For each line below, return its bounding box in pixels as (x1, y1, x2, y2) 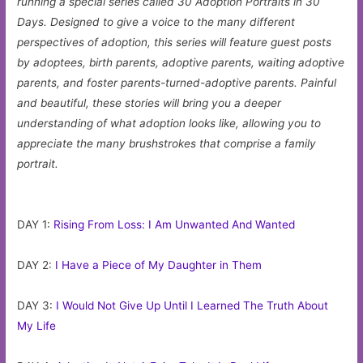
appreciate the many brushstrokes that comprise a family (17, 136, 317, 150)
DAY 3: (17, 298, 57, 312)
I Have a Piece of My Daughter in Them (55, 258, 263, 271)
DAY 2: (17, 258, 56, 271)
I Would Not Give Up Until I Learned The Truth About (56, 298, 329, 312)
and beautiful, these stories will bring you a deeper (17, 96, 282, 109)
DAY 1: (17, 217, 54, 231)
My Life (17, 318, 57, 332)
